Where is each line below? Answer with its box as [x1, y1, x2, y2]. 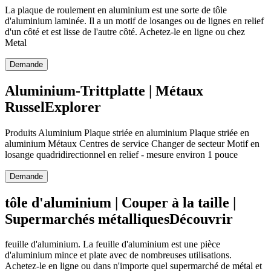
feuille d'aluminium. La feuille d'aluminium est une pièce [5, 239, 220, 250]
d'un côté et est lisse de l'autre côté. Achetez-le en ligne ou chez [5, 26, 245, 37]
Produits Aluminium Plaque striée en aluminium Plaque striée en [5, 127, 249, 138]
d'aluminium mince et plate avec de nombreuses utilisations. [5, 250, 232, 261]
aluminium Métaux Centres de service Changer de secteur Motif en [5, 138, 260, 149]
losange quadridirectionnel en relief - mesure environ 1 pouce [5, 149, 238, 160]
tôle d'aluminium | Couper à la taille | [5, 194, 236, 211]
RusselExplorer [5, 99, 101, 115]
